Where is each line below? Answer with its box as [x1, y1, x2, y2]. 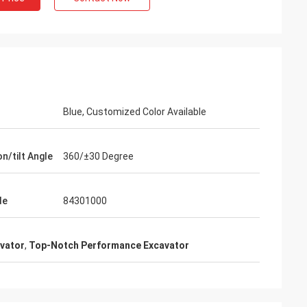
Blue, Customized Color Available [63, 106, 206, 117]
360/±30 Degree [63, 151, 134, 162]
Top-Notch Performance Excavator [29, 240, 189, 251]
